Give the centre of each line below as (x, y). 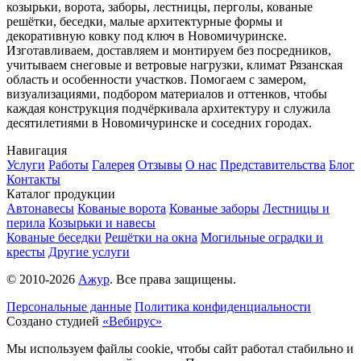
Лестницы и (296, 209)
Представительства (273, 165)
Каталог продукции (61, 194)
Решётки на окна (151, 238)
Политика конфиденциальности (223, 307)
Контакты (33, 180)
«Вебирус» (132, 322)
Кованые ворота (122, 209)
